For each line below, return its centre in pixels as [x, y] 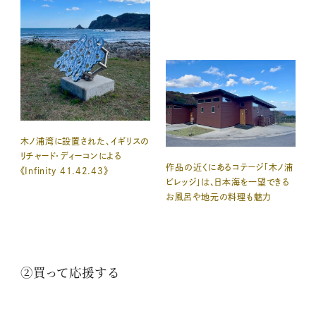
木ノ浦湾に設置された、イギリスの [85, 141]
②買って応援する [69, 272]
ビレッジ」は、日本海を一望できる [228, 182]
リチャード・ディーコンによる [71, 156]
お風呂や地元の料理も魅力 [218, 197]
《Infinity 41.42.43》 [64, 171]
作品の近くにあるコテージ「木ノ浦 [230, 168]
